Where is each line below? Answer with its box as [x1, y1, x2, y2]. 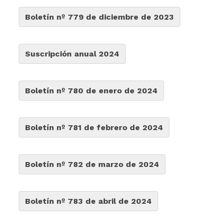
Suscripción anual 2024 [25, 49, 120, 58]
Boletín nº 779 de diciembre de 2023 [25, 12, 174, 22]
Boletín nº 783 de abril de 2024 [25, 196, 152, 206]
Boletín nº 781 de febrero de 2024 [25, 123, 164, 132]
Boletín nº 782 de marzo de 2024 [25, 160, 160, 169]
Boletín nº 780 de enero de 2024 [25, 86, 158, 95]
